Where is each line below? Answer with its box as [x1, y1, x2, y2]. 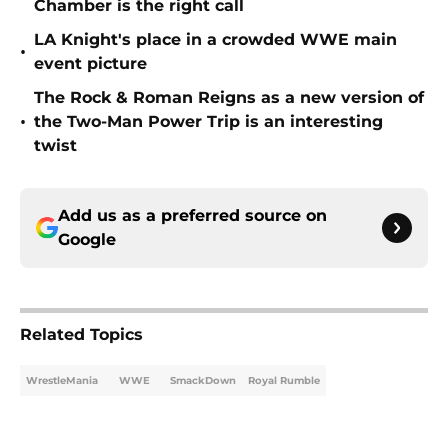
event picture [34, 54, 147, 74]
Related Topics [20, 325, 143, 345]
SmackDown [170, 374, 236, 388]
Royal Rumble [248, 374, 320, 388]
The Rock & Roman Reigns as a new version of [34, 88, 424, 108]
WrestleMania [26, 374, 98, 388]
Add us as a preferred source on [58, 206, 327, 226]
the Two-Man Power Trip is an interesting [34, 112, 383, 132]
